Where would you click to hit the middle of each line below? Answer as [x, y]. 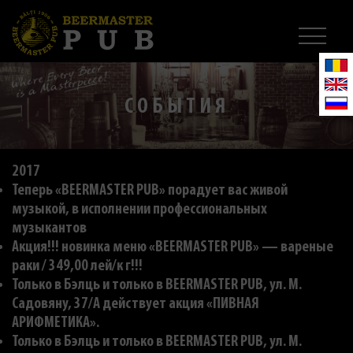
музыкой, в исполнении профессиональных [139, 209]
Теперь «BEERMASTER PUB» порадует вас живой [150, 190]
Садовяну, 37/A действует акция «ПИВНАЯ [136, 304]
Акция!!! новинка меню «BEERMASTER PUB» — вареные [173, 247]
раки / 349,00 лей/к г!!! [77, 266]
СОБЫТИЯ [176, 107]
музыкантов [49, 228]
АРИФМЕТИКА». [56, 323]
